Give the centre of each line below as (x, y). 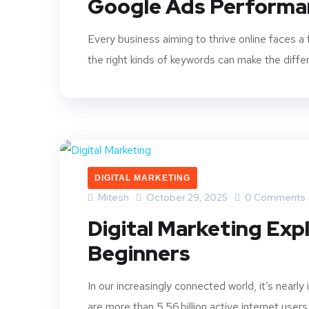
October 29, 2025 (187, 198)
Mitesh (112, 198)
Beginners (139, 253)
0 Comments (274, 198)
